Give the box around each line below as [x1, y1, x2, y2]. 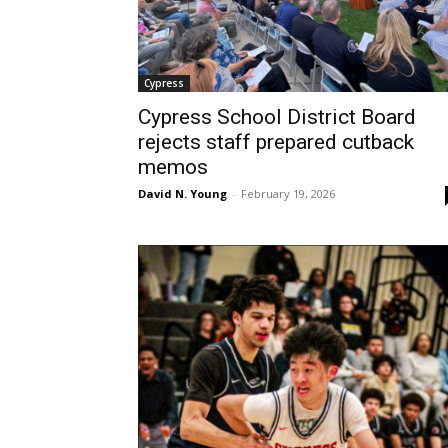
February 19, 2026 [241, 186, 335, 202]
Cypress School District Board [138, 105, 416, 130]
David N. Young [138, 186, 227, 202]
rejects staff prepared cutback [138, 130, 414, 155]
